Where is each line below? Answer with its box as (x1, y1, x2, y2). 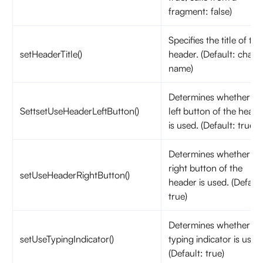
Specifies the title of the (168, 34, 262, 46)
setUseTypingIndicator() (19, 233, 114, 245)
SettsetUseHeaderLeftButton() (19, 105, 139, 117)
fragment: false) (168, 5, 232, 18)
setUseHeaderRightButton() (19, 169, 130, 181)
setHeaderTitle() (19, 48, 82, 60)
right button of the (168, 162, 242, 174)
